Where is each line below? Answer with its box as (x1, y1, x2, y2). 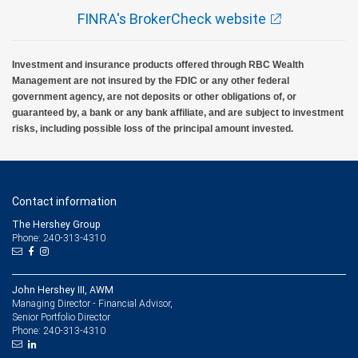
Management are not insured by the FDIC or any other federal (12, 74, 289, 86)
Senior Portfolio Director (12, 310, 110, 323)
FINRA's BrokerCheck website (77, 9, 266, 28)
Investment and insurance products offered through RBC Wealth (12, 58, 304, 70)
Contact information (12, 193, 117, 209)
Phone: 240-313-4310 (12, 230, 105, 245)
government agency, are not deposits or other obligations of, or (12, 90, 296, 102)
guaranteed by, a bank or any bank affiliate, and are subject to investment (12, 106, 344, 118)
